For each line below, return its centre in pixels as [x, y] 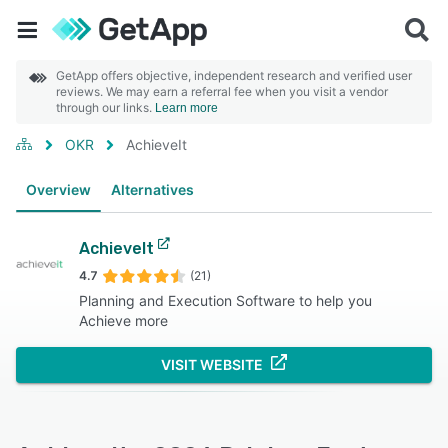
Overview [58, 189]
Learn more [186, 108]
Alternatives [152, 189]
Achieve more [123, 320]
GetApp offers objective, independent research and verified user [234, 75]
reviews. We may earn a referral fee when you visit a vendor [222, 91]
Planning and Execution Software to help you [225, 300]
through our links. [105, 107]
